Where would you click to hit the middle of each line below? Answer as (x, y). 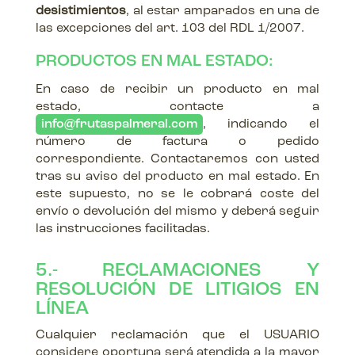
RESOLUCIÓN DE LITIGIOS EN (177, 290)
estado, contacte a (177, 107)
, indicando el (261, 124)
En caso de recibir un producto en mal (177, 90)
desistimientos (80, 11)
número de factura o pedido (177, 142)
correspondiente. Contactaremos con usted (177, 159)
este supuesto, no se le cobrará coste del (177, 194)
